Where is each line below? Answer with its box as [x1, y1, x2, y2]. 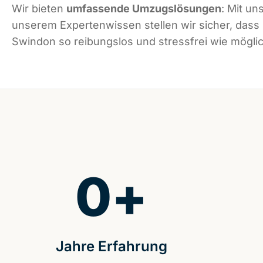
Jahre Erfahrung [55, 238, 167, 255]
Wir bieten [12, 2, 66, 15]
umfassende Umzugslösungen [66, 2, 221, 15]
